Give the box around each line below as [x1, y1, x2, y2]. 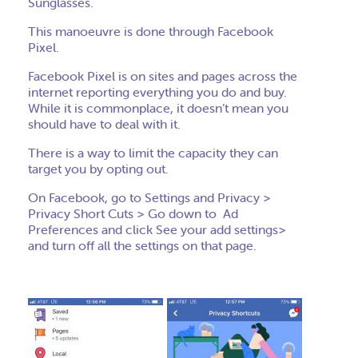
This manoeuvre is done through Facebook [28, 23, 273, 39]
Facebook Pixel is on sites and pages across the [28, 68, 297, 84]
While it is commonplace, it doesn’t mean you [28, 100, 288, 116]
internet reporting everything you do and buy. [28, 84, 287, 100]
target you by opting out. [28, 161, 169, 177]
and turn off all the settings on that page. [28, 237, 257, 253]
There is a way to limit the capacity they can [28, 145, 278, 161]
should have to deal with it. [28, 116, 181, 132]
